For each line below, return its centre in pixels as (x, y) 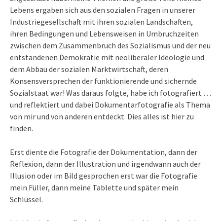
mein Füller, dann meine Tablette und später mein (94, 188)
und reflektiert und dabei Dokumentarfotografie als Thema (110, 105)
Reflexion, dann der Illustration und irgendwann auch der (105, 164)
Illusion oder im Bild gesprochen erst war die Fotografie (104, 176)
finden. (21, 129)
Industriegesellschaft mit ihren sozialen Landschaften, (101, 22)
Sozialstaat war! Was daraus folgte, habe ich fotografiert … (110, 93)
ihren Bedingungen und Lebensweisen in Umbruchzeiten (104, 34)
